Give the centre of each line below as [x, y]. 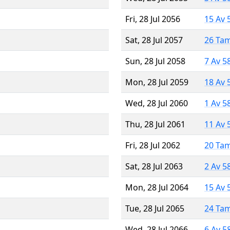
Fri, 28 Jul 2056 [153, 19]
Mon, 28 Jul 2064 [157, 187]
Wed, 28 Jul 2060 [157, 103]
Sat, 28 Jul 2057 [154, 40]
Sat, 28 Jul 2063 [154, 166]
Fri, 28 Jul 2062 [153, 145]
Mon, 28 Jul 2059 [157, 82]
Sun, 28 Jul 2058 [155, 61]
